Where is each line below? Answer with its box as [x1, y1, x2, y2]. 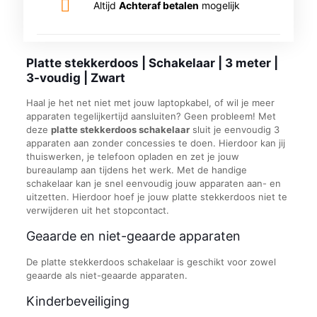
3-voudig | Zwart [25, 71, 125, 85]
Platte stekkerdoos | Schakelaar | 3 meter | [25, 56, 278, 70]
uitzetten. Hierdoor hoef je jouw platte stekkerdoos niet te [25, 191, 287, 202]
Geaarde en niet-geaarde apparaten [25, 229, 241, 243]
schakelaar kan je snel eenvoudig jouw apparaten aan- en [25, 178, 281, 189]
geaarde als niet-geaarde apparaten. [25, 270, 188, 281]
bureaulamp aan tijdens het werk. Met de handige [25, 164, 247, 175]
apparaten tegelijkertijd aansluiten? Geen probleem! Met [25, 110, 276, 122]
